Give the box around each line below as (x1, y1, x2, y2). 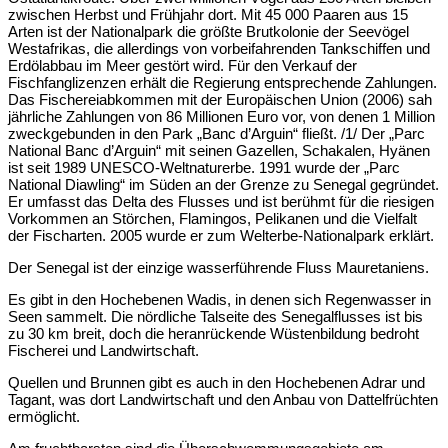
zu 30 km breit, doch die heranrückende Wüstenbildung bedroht (8, 325, 419, 343)
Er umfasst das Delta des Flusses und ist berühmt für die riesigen (8, 193, 434, 211)
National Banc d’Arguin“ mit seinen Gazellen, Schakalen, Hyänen (8, 142, 430, 160)
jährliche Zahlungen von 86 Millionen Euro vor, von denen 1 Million (8, 108, 435, 126)
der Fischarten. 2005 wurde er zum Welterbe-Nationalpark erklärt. (8, 227, 434, 245)
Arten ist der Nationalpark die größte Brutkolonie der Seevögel (8, 23, 409, 41)
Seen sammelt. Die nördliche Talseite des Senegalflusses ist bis (8, 308, 423, 326)
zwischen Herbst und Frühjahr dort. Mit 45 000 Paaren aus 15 (8, 6, 408, 24)
